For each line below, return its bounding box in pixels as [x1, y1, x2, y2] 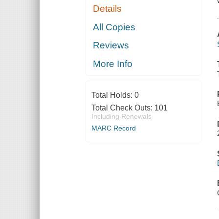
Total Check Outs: [91, 103, 154, 112]
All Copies [93, 22, 136, 32]
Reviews [93, 40, 130, 51]
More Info [93, 58, 133, 69]
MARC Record [91, 124, 136, 132]
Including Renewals [91, 112, 152, 120]
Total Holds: [91, 90, 134, 99]
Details [93, 3, 122, 14]
